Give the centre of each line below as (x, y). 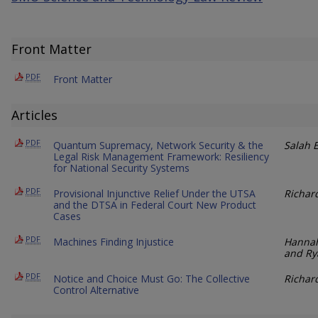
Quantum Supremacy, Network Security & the (158, 145)
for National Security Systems (121, 168)
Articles (34, 115)
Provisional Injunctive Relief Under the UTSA (154, 193)
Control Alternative (96, 290)
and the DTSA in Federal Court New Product (155, 204)
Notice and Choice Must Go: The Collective (152, 278)
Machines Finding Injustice (114, 241)
